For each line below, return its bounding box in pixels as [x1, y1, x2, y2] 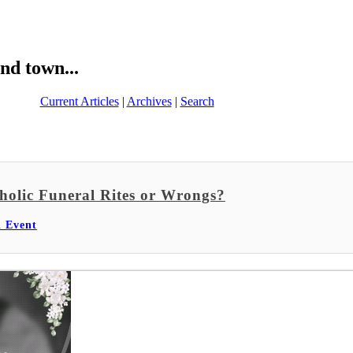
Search [180, 94, 214, 108]
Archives [126, 94, 172, 108]
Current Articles [39, 94, 119, 108]
